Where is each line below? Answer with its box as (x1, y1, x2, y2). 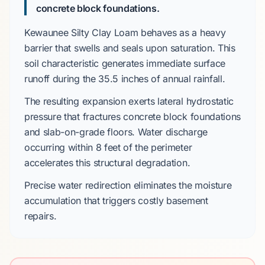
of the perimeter (120, 141, 192, 153)
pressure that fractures (24, 111, 124, 122)
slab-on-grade (43, 126, 105, 138)
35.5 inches (98, 73, 148, 85)
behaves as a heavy (138, 27, 226, 38)
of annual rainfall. (148, 73, 225, 85)
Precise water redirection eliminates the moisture (24, 179, 232, 191)
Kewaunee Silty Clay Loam (24, 27, 138, 38)
